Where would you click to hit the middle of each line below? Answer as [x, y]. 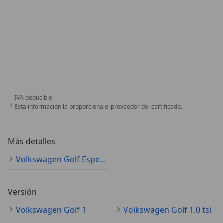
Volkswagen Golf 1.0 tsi [167, 209]
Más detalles [32, 141]
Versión [22, 191]
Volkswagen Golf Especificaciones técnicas [103, 159]
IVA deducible [33, 97]
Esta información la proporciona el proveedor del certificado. [98, 106]
